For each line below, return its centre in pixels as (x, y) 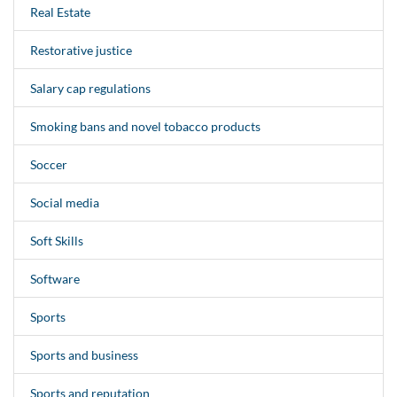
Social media (64, 202)
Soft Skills (56, 240)
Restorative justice (81, 50)
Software (54, 278)
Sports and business (84, 354)
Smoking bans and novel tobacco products (145, 126)
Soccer (48, 164)
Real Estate (60, 12)
